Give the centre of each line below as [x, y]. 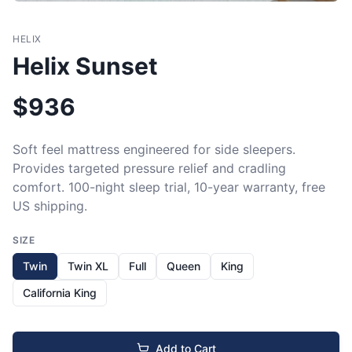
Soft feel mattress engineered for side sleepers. [154, 149]
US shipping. [50, 205]
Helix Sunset [85, 66]
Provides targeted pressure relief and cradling [149, 168]
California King [60, 292]
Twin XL [88, 266]
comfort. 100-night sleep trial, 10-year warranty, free [169, 187]
